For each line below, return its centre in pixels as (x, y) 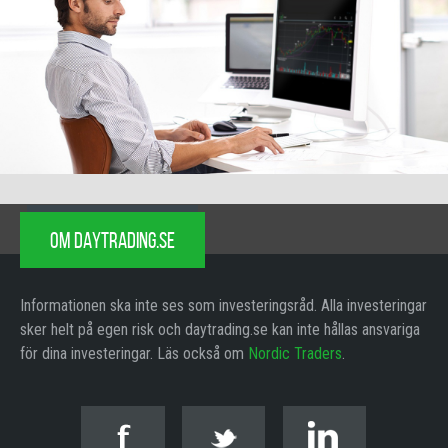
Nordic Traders (295, 353)
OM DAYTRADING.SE (112, 239)
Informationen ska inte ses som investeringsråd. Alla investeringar (223, 305)
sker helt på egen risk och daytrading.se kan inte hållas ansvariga (220, 329)
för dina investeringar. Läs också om (134, 353)
